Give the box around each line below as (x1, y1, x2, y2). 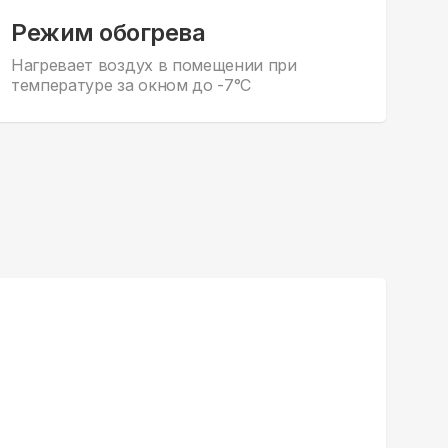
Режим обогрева (11, 18, 206, 48)
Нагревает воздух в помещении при (11, 55, 297, 76)
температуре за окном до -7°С (11, 75, 252, 96)
